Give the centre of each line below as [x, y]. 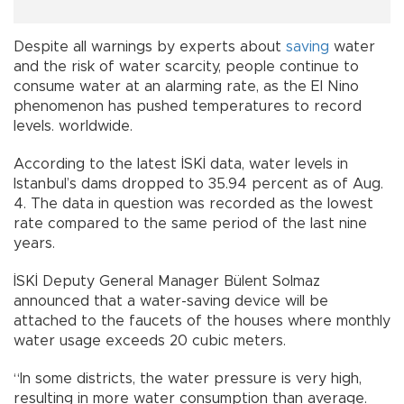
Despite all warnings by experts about [150, 47]
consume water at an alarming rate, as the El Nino [186, 87]
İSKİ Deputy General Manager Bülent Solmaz [167, 282]
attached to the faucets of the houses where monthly [202, 321]
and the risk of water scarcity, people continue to [186, 67]
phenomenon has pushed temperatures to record [188, 107]
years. [34, 244]
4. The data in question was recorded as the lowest [193, 204]
